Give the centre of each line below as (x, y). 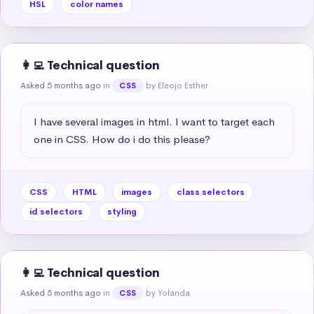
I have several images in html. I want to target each (154, 121)
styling (122, 211)
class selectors (211, 192)
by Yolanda (168, 293)
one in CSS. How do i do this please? (122, 139)
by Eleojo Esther (177, 85)
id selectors (56, 211)
